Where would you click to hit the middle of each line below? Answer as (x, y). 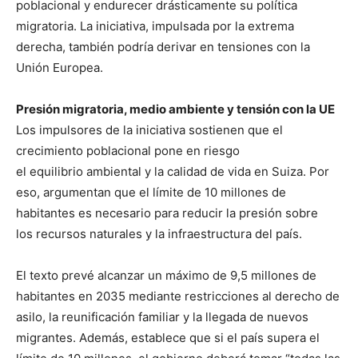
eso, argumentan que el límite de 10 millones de (151, 192)
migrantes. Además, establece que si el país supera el (168, 337)
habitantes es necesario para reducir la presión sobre (167, 213)
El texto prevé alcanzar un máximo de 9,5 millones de (166, 275)
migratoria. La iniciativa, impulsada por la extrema (155, 26)
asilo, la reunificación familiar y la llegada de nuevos (162, 316)
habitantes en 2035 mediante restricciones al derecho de (178, 296)
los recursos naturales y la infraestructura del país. (159, 233)
